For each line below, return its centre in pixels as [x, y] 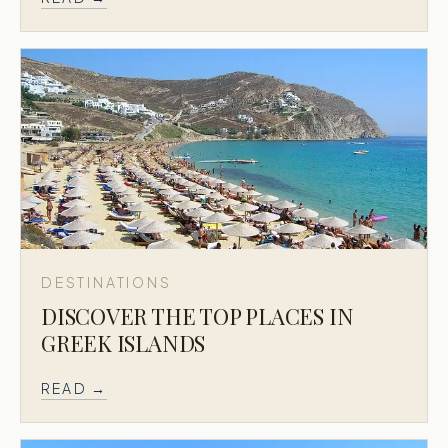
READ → [74, 388]
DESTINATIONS [106, 282]
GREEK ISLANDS [123, 343]
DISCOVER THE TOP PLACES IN [197, 316]
